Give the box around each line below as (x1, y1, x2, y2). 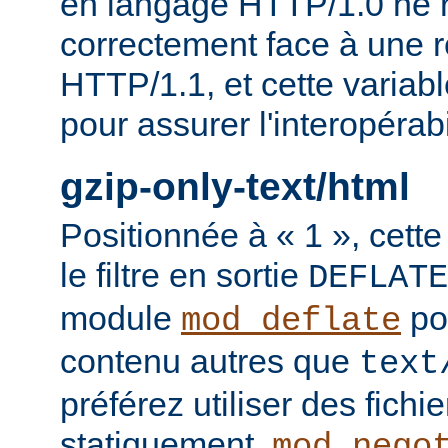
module (60, 299, 181, 338)
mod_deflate (181, 302, 401, 341)
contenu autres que (60, 342, 359, 381)
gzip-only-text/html (60, 165, 410, 208)
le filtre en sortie (60, 256, 308, 295)
